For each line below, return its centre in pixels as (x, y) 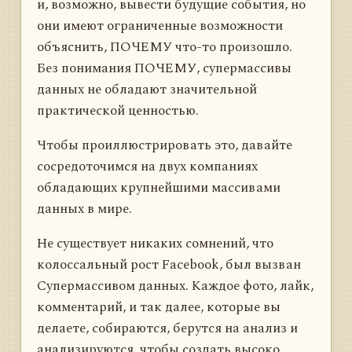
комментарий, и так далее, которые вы (159, 307)
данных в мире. (84, 209)
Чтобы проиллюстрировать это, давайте (165, 145)
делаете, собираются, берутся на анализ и (167, 328)
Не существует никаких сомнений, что (155, 243)
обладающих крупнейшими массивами (159, 187)
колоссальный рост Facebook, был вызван (169, 264)
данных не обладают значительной (147, 89)
